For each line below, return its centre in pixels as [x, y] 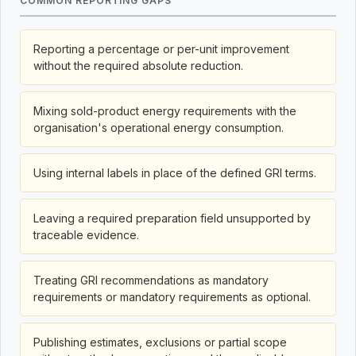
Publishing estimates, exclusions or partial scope [160, 342]
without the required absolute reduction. [138, 66]
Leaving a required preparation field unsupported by [172, 218]
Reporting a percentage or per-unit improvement [161, 49]
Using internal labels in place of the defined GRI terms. [175, 173]
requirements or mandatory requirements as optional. [172, 297]
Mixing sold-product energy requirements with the [165, 111]
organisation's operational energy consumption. [159, 128]
